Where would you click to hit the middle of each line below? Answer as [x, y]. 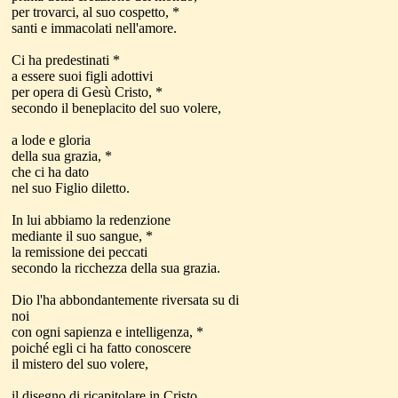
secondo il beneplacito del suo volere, [118, 108]
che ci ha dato [52, 172]
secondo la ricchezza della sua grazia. [118, 268]
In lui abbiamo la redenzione [93, 220]
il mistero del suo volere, [82, 364]
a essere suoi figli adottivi [84, 76]
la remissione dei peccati [81, 252]
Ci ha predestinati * [66, 60]
